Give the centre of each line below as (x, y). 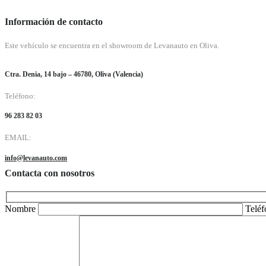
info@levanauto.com (36, 158)
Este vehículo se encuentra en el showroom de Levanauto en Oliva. (112, 46)
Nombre (21, 208)
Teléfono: (20, 96)
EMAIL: (18, 138)
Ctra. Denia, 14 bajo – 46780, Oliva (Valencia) (74, 75)
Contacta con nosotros (50, 173)
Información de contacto (54, 21)
